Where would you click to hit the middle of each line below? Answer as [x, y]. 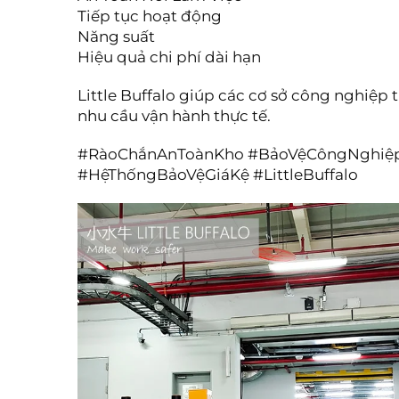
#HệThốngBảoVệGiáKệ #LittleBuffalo [218, 175]
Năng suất [116, 37]
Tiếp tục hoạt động [150, 16]
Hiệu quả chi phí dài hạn [169, 57]
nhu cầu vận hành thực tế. [174, 116]
